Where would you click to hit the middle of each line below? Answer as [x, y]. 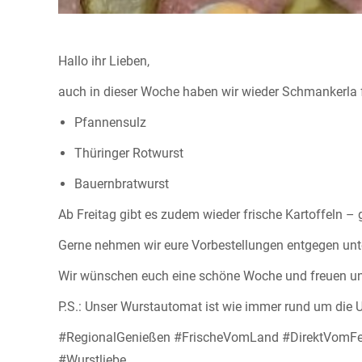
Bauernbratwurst [122, 183]
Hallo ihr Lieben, [104, 61]
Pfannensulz [110, 122]
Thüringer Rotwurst [129, 153]
